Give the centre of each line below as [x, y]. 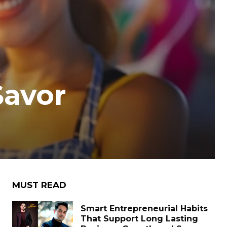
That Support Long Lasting [139, 219]
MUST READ [39, 185]
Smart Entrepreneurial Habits [144, 209]
